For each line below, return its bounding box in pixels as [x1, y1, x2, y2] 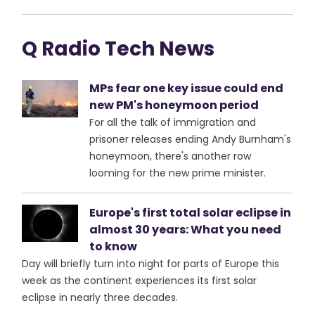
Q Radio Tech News [22, 35, 215, 63]
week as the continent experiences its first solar [22, 274, 257, 288]
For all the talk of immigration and [89, 115, 257, 129]
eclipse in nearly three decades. [22, 290, 179, 304]
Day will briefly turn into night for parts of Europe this [22, 257, 280, 271]
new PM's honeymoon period [89, 97, 259, 113]
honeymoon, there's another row [89, 149, 252, 163]
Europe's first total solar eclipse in [89, 205, 292, 221]
